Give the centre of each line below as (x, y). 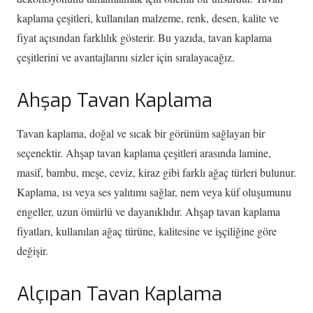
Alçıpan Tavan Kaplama (119, 294)
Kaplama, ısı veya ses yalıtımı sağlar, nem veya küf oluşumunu (154, 191)
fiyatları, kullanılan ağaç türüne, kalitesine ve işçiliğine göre (147, 231)
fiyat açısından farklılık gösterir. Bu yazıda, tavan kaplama (144, 38)
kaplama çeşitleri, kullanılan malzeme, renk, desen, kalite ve (148, 18)
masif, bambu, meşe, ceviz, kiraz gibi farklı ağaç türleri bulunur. (156, 172)
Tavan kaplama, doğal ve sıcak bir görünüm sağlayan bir (141, 133)
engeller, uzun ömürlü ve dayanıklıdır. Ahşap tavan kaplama (148, 211)
